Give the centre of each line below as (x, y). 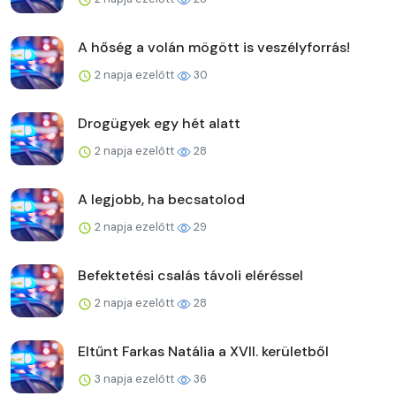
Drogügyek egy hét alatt (159, 123)
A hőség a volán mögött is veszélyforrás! (214, 47)
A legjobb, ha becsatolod (161, 199)
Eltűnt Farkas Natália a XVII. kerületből (203, 351)
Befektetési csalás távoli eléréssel (190, 275)
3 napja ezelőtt (134, 378)
